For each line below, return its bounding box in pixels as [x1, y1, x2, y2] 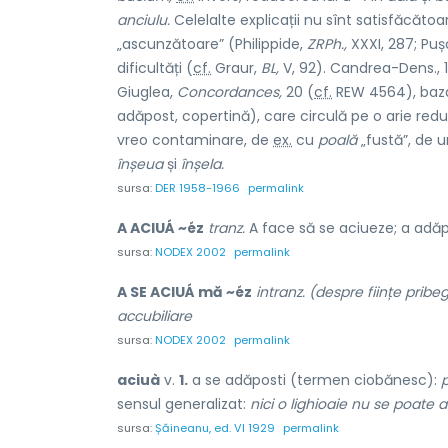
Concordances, [177, 81, 282, 102]
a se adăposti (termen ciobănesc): [188, 369, 441, 390]
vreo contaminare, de [117, 129, 273, 150]
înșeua [117, 153, 163, 174]
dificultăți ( [117, 57, 193, 78]
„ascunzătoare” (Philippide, [117, 33, 307, 54]
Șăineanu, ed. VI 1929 [155, 419, 275, 436]
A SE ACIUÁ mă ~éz [117, 281, 252, 302]
